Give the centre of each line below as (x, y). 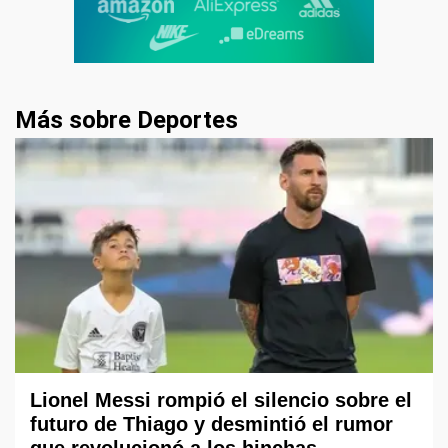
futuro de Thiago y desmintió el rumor (211, 424)
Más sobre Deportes (126, 120)
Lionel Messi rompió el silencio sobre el (221, 400)
